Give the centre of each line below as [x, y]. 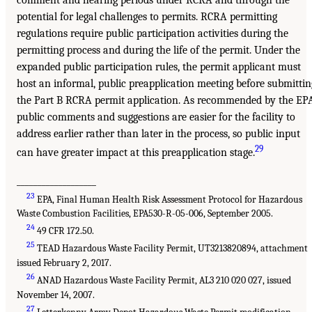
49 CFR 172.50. [65, 231]
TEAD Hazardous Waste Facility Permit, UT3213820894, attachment [172, 249]
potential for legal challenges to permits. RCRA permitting [147, 17]
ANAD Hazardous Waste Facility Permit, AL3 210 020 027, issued [163, 280]
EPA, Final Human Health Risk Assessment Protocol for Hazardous [169, 199]
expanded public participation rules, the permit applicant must [159, 67]
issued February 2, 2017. [64, 263]
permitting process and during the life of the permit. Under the [158, 50]
